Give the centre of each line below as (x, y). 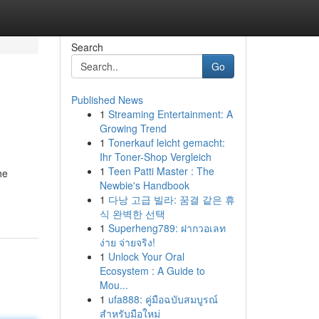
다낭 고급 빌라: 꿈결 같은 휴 (171, 199)
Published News (107, 100)
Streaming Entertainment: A (170, 114)
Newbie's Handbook (144, 185)
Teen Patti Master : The (161, 171)
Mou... (114, 285)
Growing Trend (133, 128)
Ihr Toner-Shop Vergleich (155, 157)
